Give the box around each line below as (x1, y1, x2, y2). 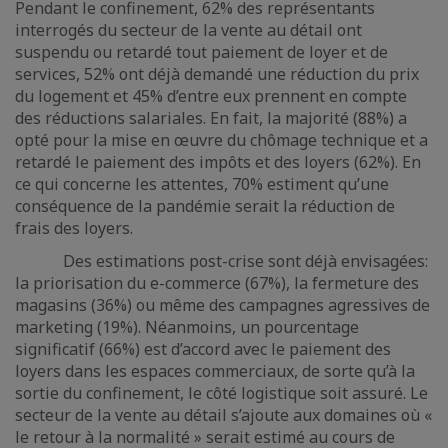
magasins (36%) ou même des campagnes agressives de (15, 294, 430, 316)
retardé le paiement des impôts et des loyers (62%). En (15, 151, 421, 173)
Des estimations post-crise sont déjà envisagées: (15, 250, 428, 272)
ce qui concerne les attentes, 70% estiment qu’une (15, 173, 389, 195)
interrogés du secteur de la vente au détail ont (15, 19, 362, 41)
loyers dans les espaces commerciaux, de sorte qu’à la (15, 360, 415, 382)
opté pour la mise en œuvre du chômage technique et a (15, 129, 428, 151)
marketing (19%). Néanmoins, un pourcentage (15, 316, 359, 338)
